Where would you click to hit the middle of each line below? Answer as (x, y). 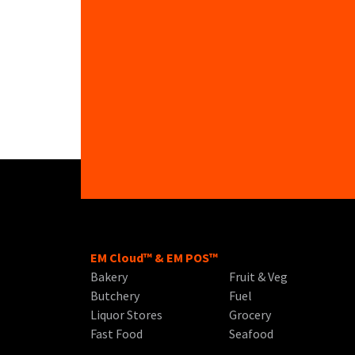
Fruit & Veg (259, 277)
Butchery (115, 296)
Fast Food (116, 334)
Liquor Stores (126, 315)
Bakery (109, 277)
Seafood (252, 334)
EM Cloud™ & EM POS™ (154, 258)
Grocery (250, 315)
